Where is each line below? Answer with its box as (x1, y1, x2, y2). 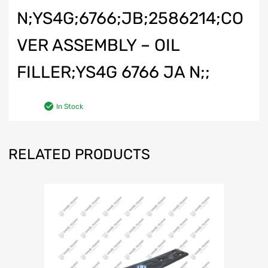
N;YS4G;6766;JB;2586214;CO (17, 8, 243, 28)
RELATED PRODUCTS (8, 145, 150, 163)
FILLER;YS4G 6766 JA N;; (17, 62, 210, 82)
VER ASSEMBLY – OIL (17, 35, 179, 55)
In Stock (56, 102, 83, 111)
